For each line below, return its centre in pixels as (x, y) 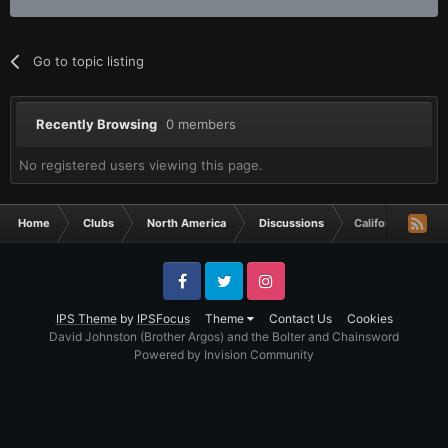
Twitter (222, 298)
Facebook (187, 298)
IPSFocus (163, 318)
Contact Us (300, 318)
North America (186, 222)
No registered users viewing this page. (141, 164)
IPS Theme (86, 318)
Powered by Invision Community (224, 354)
